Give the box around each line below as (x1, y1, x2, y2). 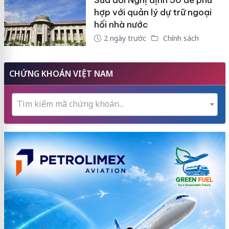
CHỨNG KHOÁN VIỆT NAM (9, 67, 113, 79)
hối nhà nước (94, 19, 148, 30)
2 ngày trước (103, 33, 146, 43)
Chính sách (161, 33, 199, 43)
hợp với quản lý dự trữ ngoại (94, 7, 212, 18)
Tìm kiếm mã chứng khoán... (16, 98, 124, 109)
